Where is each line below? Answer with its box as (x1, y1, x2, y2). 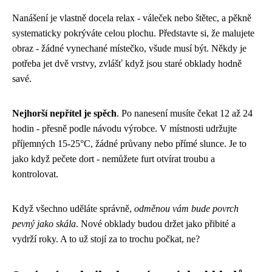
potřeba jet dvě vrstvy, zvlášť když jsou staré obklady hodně (12, 58, 242, 69)
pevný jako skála (12, 218, 76, 229)
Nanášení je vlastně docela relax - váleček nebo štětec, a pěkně (12, 12, 251, 23)
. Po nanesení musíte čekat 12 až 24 (117, 107, 253, 118)
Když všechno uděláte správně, (12, 203, 134, 214)
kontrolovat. (12, 168, 58, 179)
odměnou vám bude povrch (134, 203, 239, 214)
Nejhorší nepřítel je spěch (12, 107, 117, 118)
